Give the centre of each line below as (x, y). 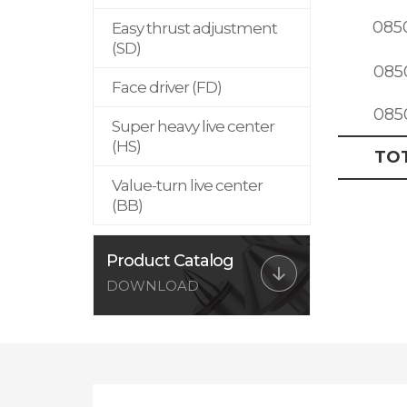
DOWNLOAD (153, 286)
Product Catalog (170, 261)
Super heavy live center (193, 126)
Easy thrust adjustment (194, 28)
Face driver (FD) (167, 87)
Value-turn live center (187, 185)
